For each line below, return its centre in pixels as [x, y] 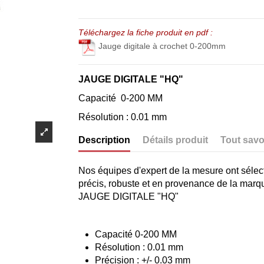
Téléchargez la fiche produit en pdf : [146, 32]
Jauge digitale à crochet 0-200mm [162, 46]
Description [105, 140]
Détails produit [176, 140]
